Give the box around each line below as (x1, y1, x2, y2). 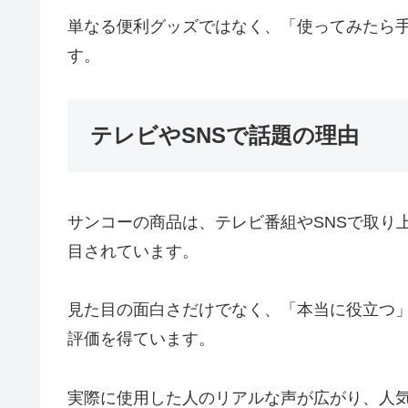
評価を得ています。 (67, 330, 215, 349)
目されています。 (67, 242, 199, 261)
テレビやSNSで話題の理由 (90, 123, 359, 148)
